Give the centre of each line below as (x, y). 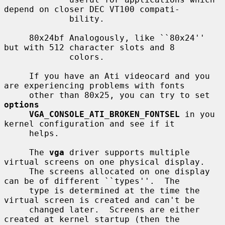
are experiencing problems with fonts (94, 85)
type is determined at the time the (17, 190)
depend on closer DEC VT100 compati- (92, 9)
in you (197, 114)
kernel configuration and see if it (89, 124)
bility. (37, 19)
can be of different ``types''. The (92, 181)
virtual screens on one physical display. (104, 162)
